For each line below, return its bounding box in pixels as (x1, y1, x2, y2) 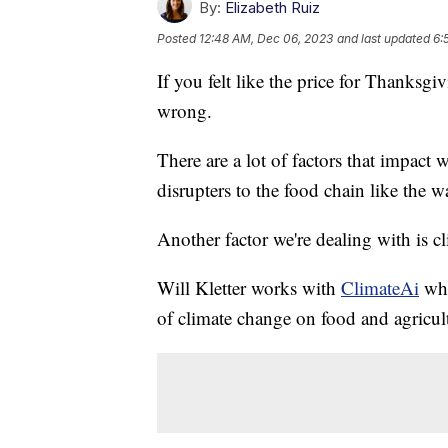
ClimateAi (341, 274, 419, 300)
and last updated (337, 30, 430, 46)
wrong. (157, 97, 212, 123)
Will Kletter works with (157, 274, 341, 300)
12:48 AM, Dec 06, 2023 (199, 30, 333, 46)
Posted (157, 30, 199, 46)
